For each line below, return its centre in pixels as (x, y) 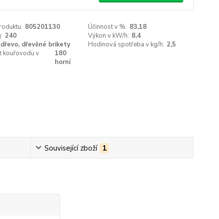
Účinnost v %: (108, 27)
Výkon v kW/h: (109, 36)
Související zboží (71, 148)
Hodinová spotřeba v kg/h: (126, 44)
